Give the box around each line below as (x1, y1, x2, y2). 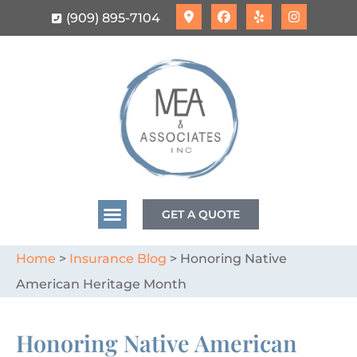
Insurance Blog (69, 250, 167, 266)
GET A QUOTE (162, 206, 240, 222)
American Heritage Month (16, 276, 186, 292)
